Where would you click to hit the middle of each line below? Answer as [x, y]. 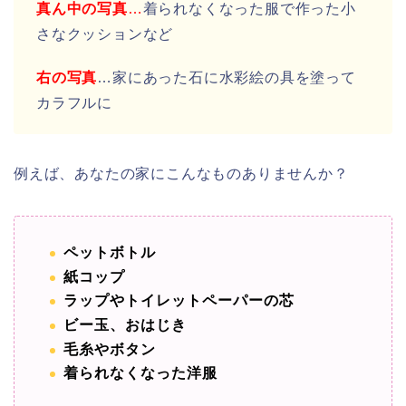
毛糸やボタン [110, 349]
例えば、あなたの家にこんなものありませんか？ [181, 174]
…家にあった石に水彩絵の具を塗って [227, 78]
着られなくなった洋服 [140, 373]
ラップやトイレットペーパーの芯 [179, 301]
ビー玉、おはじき [125, 325]
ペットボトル [110, 253]
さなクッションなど [105, 34]
